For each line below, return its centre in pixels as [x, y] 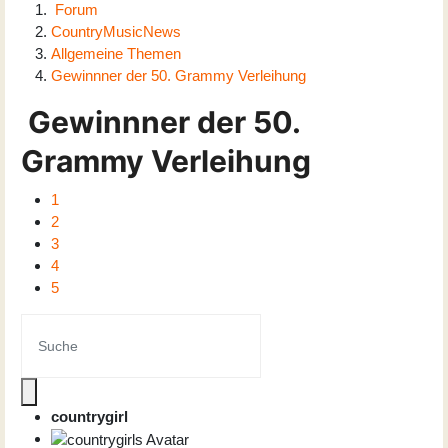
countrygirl [89, 416]
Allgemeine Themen [116, 53]
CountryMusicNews [116, 31]
